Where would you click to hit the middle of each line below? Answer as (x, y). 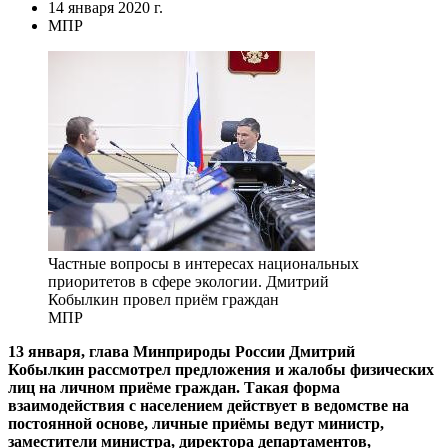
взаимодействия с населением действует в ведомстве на (208, 406)
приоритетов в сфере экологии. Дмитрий (188, 282)
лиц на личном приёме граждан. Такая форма (174, 388)
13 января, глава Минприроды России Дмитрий (181, 352)
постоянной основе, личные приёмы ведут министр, (196, 424)
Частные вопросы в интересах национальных (203, 264)
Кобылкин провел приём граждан (163, 300)
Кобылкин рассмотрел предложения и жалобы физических (221, 370)
